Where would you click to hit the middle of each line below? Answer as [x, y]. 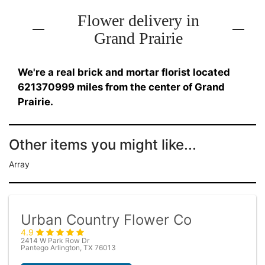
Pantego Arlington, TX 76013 [68, 248]
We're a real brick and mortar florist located [124, 72]
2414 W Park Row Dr [55, 240]
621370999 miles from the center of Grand [121, 87]
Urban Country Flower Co [106, 220]
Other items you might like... [103, 145]
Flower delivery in [138, 20]
